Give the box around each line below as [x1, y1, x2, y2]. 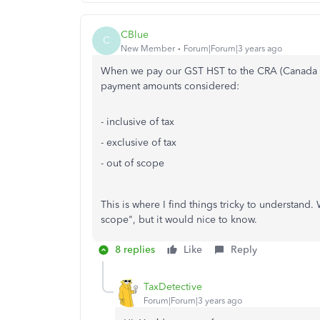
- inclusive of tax [101, 116, 174, 128]
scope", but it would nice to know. [101, 214, 257, 226]
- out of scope [101, 157, 164, 169]
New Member [121, 43, 175, 54]
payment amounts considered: [101, 80, 239, 92]
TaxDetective [144, 280, 202, 293]
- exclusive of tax [101, 136, 176, 149]
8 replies [115, 244, 155, 256]
